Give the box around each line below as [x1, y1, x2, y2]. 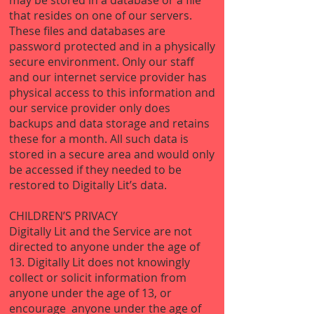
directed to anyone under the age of [9, 239, 200, 254]
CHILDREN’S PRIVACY [9, 208, 118, 224]
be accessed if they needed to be [9, 162, 182, 177]
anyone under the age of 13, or [9, 285, 172, 301]
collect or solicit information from [9, 270, 186, 285]
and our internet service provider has [9, 69, 207, 85]
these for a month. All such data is [9, 131, 189, 146]
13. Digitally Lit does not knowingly [9, 254, 190, 270]
